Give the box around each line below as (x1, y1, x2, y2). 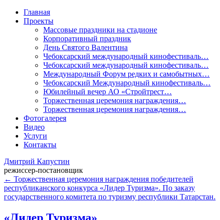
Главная (24, 8, 50, 16)
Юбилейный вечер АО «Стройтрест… (43, 87, 172, 96)
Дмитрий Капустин (4, 157, 70, 165)
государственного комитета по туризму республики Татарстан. (4, 192, 216, 201)
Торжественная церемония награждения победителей (12, 175, 193, 183)
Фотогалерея (24, 114, 66, 122)
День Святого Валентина (43, 43, 128, 52)
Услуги (24, 132, 47, 140)
